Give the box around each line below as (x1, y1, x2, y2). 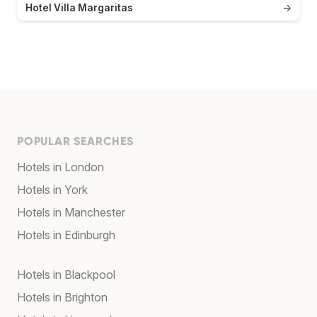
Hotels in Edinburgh (17, 228, 115, 243)
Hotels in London (17, 160, 104, 175)
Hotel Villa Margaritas (25, 2, 133, 14)
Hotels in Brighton (17, 290, 108, 305)
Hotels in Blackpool (17, 267, 115, 282)
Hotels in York (17, 183, 88, 197)
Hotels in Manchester (17, 205, 125, 220)
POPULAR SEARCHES (17, 134, 134, 149)
